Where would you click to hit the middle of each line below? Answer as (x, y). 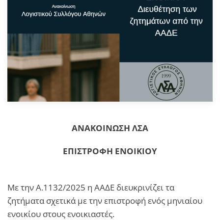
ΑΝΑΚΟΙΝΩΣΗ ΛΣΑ (110, 128)
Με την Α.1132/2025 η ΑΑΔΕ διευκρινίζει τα (91, 187)
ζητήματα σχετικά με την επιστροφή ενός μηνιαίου (105, 200)
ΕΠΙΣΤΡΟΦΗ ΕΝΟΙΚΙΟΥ (110, 151)
